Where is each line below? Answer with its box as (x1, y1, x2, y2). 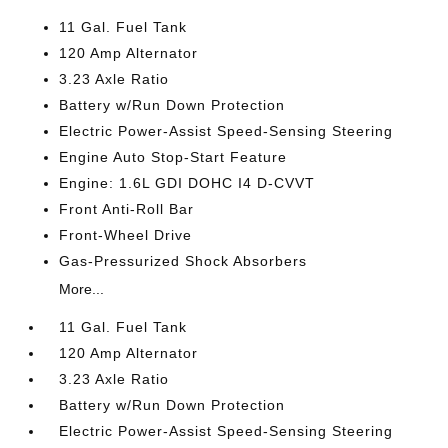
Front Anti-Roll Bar (59, 201, 195, 217)
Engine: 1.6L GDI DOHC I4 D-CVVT (59, 175, 316, 191)
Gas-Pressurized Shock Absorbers (59, 253, 308, 269)
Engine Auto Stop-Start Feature (59, 149, 288, 165)
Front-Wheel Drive (59, 227, 193, 243)
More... (59, 281, 105, 297)
